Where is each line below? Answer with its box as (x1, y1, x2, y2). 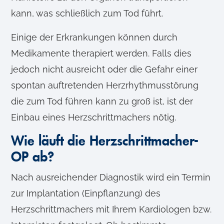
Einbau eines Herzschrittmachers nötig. (11, 112, 176, 123)
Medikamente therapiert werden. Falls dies (11, 48, 192, 59)
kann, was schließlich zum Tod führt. (11, 8, 163, 19)
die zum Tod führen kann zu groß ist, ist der (11, 96, 193, 107)
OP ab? (11, 150, 54, 164)
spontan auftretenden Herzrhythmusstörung (11, 80, 199, 91)
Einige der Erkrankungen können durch (11, 32, 178, 43)
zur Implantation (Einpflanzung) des (11, 188, 161, 199)
